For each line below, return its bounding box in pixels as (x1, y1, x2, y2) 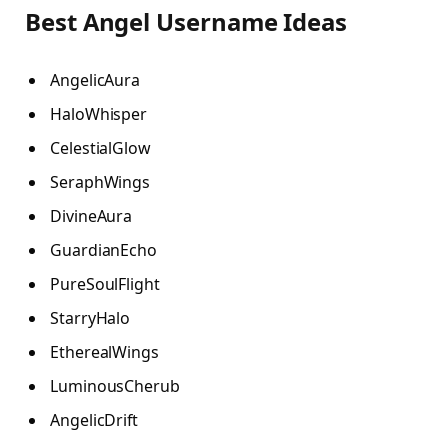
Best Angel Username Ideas (25, 4, 348, 38)
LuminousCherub (50, 375, 180, 398)
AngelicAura (50, 69, 141, 92)
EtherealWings (50, 341, 159, 364)
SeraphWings (50, 171, 151, 194)
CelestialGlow (50, 137, 151, 160)
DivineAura (50, 205, 133, 228)
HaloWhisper (50, 103, 148, 126)
